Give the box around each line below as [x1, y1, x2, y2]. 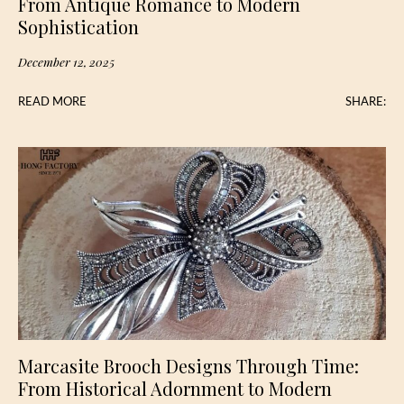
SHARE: [345, 96, 386, 107]
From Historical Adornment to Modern [18, 375, 332, 400]
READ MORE [18, 96, 87, 107]
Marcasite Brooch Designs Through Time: [18, 353, 359, 378]
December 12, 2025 [18, 52, 115, 69]
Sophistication [18, 14, 139, 39]
